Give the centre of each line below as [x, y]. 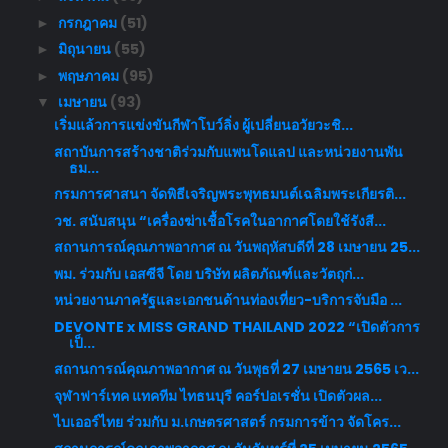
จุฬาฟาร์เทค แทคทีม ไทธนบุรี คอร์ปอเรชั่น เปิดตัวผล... [217, 395]
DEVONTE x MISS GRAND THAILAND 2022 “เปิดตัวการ [236, 326]
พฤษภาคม [89, 75]
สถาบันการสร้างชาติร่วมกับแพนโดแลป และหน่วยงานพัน [228, 151]
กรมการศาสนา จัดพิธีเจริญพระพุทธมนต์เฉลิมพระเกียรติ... [229, 194]
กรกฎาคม [88, 22]
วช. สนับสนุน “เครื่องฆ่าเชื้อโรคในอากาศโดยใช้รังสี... [219, 220]
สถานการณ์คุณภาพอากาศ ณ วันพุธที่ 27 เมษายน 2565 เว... [236, 369]
